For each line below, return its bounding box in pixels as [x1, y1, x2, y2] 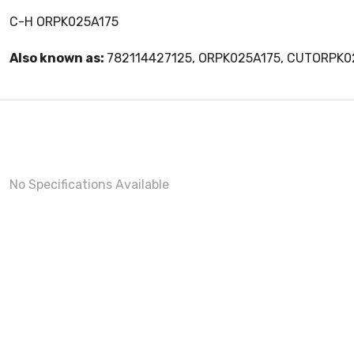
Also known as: [9, 51, 107, 66]
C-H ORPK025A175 [9, 14, 119, 30]
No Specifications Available [9, 177, 169, 193]
